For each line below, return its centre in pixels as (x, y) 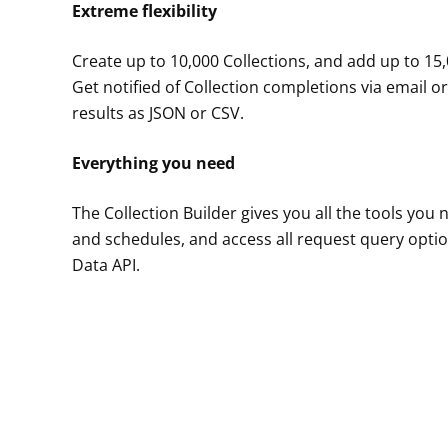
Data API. (105, 264)
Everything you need (153, 162)
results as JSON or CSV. (157, 112)
